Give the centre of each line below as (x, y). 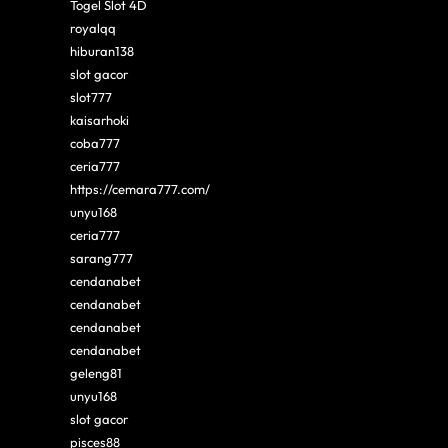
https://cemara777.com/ (140, 188)
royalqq (93, 27)
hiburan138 (102, 50)
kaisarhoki (99, 119)
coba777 (95, 142)
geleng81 (96, 372)
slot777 (91, 96)
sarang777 (101, 257)
